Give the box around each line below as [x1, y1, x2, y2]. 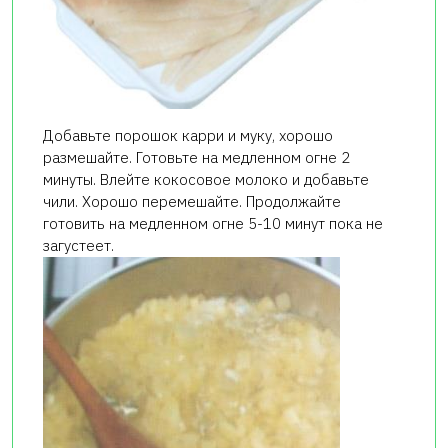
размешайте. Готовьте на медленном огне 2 [43, 148, 350, 168]
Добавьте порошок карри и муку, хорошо [43, 126, 333, 146]
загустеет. [43, 236, 114, 256]
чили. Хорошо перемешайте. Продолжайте [43, 192, 341, 212]
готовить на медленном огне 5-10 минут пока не [43, 214, 383, 234]
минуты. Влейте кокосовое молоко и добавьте [43, 170, 369, 190]
